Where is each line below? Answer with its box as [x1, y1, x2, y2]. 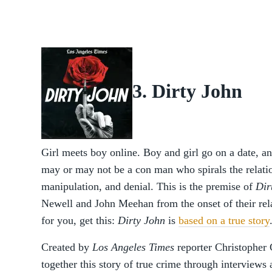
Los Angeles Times [92, 241, 174, 253]
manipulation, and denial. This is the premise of [41, 180, 256, 192]
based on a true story [178, 214, 270, 226]
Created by [41, 241, 92, 253]
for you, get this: [41, 214, 118, 226]
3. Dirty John [132, 80, 242, 102]
